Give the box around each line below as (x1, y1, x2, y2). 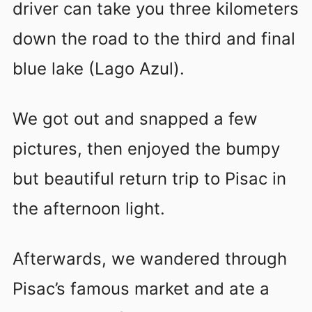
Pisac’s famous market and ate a (13, 278, 270, 299)
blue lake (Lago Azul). (13, 58, 185, 79)
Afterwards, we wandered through (13, 248, 287, 269)
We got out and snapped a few (13, 108, 258, 129)
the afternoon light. (13, 198, 165, 219)
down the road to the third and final (13, 28, 295, 49)
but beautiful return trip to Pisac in (13, 168, 286, 189)
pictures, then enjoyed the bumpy (13, 138, 280, 159)
